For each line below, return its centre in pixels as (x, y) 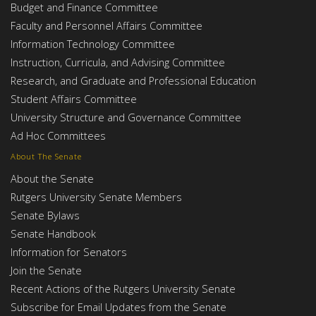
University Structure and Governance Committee (126, 117)
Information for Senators (69, 251)
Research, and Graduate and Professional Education (133, 81)
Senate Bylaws (45, 215)
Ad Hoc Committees (58, 136)
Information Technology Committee (93, 44)
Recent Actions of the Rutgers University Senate (123, 288)
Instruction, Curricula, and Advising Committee (118, 62)
